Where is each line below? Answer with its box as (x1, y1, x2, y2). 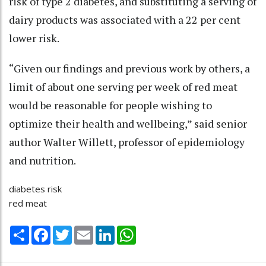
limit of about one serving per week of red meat (9, 79, 237, 94)
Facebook (50, 224, 90, 237)
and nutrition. (9, 153, 76, 167)
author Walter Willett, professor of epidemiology (9, 134, 245, 149)
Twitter (72, 224, 103, 237)
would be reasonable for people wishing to (9, 97, 212, 112)
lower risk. (9, 30, 59, 45)
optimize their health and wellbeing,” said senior (9, 116, 247, 131)
